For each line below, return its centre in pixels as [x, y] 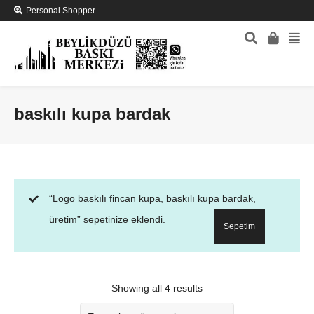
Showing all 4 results [157, 288]
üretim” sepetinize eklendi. [107, 220]
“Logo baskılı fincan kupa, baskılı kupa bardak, [152, 199]
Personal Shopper [61, 11]
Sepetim [239, 227]
